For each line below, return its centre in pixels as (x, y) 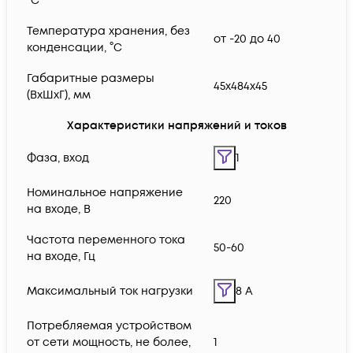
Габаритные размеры (91, 79)
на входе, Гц (61, 257)
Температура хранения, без (108, 32)
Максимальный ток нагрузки (110, 292)
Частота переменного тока (106, 240)
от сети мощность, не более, (109, 343)
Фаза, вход (58, 158)
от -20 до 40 (247, 39)
